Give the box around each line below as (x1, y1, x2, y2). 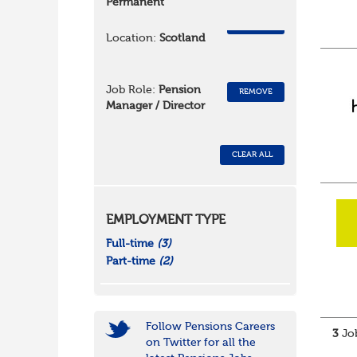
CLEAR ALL (232, 151, 273, 159)
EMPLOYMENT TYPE (105, 214, 226, 228)
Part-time (105, 256, 159, 268)
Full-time (105, 238, 157, 250)
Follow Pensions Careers (145, 321, 275, 333)
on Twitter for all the (145, 337, 256, 349)
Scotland (159, 33, 205, 45)
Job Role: (105, 84, 155, 96)
